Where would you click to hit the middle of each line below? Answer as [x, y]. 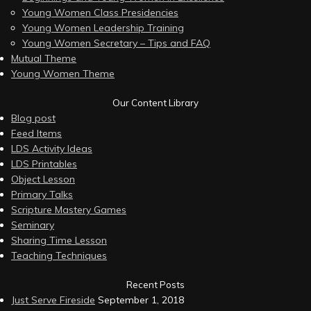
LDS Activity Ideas [52, 149]
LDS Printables [44, 164]
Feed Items [36, 133]
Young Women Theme [63, 74]
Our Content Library [155, 103]
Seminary [33, 225]
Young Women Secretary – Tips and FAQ [116, 43]
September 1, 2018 [141, 300]
